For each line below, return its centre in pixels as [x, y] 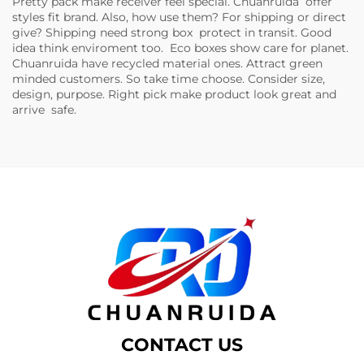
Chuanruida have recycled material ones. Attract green [167, 63]
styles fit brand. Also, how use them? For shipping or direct [181, 17]
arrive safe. [44, 110]
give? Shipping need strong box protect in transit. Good [172, 32]
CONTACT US [182, 345]
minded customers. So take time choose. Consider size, [169, 79]
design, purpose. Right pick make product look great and [174, 94]
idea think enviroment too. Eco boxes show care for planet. [182, 48]
